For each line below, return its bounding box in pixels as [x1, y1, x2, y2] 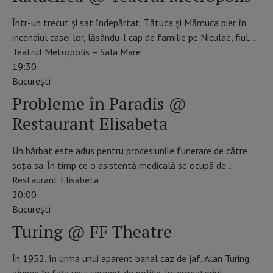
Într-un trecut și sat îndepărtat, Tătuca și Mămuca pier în [12, 16, 246, 29]
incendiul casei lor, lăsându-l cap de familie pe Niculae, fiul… [12, 30, 255, 43]
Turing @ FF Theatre [12, 219, 172, 243]
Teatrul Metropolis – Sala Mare [12, 45, 141, 58]
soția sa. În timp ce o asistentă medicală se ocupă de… [12, 158, 233, 171]
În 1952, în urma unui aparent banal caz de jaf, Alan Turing [12, 252, 249, 264]
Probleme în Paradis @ [12, 91, 186, 115]
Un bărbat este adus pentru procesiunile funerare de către [12, 144, 247, 157]
